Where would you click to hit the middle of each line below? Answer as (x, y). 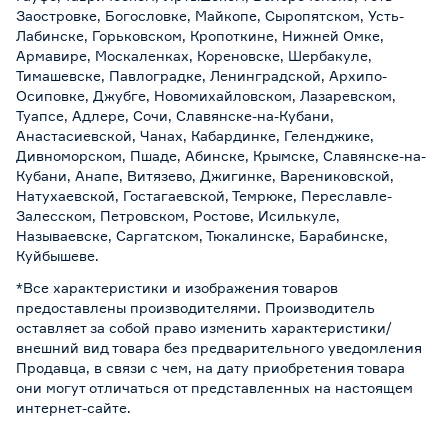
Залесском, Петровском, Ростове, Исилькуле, (178, 215)
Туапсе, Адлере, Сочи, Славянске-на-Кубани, (175, 115)
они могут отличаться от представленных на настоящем (214, 387)
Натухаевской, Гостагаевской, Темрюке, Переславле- (204, 195)
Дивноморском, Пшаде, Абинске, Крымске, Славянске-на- (221, 155)
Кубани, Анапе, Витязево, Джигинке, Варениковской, (205, 175)
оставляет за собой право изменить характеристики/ (204, 327)
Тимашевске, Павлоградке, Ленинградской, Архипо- (201, 75)
